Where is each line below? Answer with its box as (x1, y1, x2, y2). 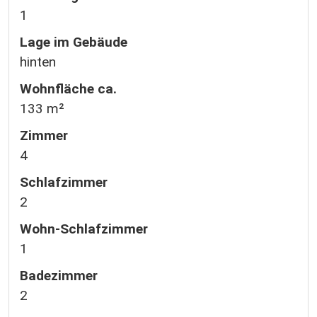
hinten (20, 54, 56, 70)
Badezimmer (20, 267, 98, 284)
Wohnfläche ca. (20, 81, 117, 97)
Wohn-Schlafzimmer (20, 221, 148, 237)
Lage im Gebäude (20, 34, 127, 50)
